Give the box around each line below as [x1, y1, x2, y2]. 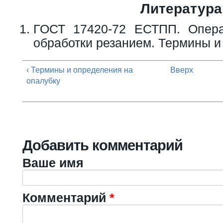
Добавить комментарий [22, 137, 183, 153]
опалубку [26, 76, 60, 85]
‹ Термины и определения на [26, 65, 133, 74]
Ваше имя [22, 155, 84, 170]
